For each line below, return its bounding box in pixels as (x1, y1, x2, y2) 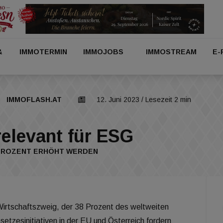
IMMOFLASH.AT (6, 96, 62, 104)
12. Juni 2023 (97, 96, 139, 104)
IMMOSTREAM (145, 48, 197, 56)
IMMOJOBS (83, 48, 124, 56)
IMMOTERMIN (19, 48, 68, 56)
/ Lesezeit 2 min (139, 96, 191, 104)
